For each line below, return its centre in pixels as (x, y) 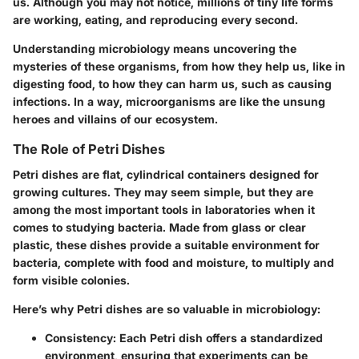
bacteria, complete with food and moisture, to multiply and (173, 262)
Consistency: (81, 337)
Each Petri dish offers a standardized (220, 337)
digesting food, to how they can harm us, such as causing (172, 83)
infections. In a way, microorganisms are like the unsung (169, 101)
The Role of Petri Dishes (89, 149)
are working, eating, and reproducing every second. (155, 19)
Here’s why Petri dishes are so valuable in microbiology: (167, 309)
